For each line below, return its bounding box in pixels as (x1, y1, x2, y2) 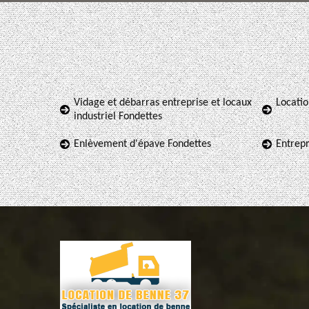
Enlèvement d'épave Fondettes (74, 139, 211, 150)
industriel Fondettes (74, 111, 162, 122)
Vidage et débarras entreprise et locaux (74, 97, 252, 108)
